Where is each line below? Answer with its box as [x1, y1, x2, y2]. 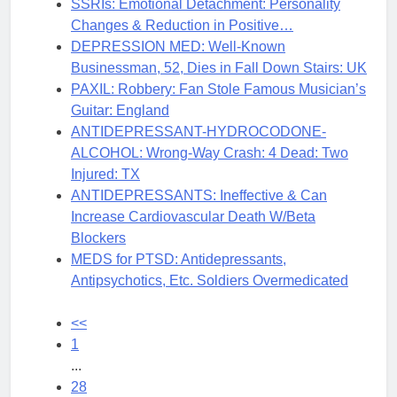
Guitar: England [71, 102, 169, 118]
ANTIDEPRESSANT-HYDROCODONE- [71, 123, 326, 139]
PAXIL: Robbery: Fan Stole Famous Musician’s [71, 81, 366, 97]
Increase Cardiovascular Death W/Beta [71, 208, 315, 224]
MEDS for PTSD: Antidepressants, [71, 251, 286, 267]
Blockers [71, 230, 126, 245]
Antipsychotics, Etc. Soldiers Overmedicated [71, 272, 348, 288]
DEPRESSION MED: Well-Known [71, 38, 285, 54]
